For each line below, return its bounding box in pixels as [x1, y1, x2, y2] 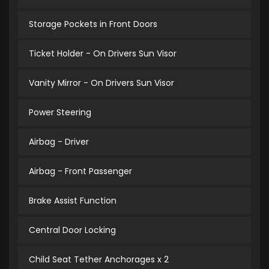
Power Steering [29, 106, 91, 119]
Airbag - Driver [29, 136, 89, 148]
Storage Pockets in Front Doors [29, 18, 157, 31]
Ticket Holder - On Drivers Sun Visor [29, 47, 177, 60]
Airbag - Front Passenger [29, 165, 132, 178]
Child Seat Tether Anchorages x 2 [29, 253, 169, 266]
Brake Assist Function [29, 195, 116, 207]
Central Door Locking [29, 224, 116, 237]
